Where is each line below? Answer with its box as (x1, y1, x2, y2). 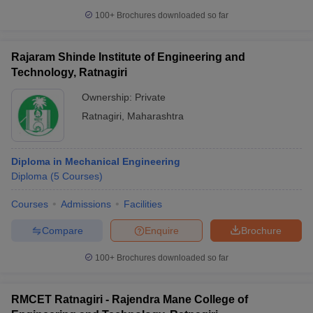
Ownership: (82, 92, 135, 103)
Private (135, 92, 166, 103)
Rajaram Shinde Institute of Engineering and (11, 51, 245, 63)
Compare (41, 224, 83, 236)
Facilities (124, 198, 162, 210)
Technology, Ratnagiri (11, 66, 127, 78)
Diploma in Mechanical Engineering (11, 156, 180, 167)
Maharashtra (127, 110, 184, 122)
